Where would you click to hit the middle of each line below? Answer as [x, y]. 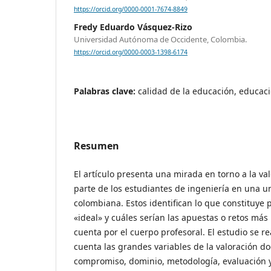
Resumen [96, 146]
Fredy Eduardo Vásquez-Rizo [133, 27]
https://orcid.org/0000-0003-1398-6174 [131, 52]
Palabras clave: [106, 91]
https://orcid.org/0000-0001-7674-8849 [131, 9]
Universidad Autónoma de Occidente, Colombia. [160, 39]
